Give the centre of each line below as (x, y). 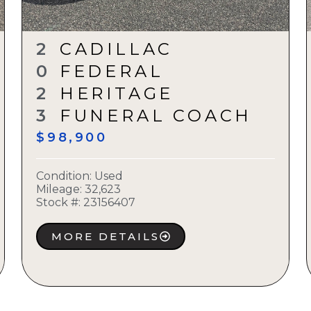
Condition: (66, 176)
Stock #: (59, 203)
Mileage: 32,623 (79, 190)
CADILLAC (116, 49)
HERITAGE (117, 94)
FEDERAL (111, 72)
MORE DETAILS (106, 237)
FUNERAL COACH (156, 116)
